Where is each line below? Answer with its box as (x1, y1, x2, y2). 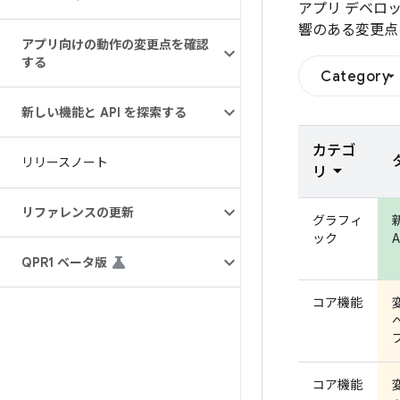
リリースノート (21, 154, 108, 171)
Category (321, 68, 390, 86)
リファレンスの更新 (21, 204, 134, 221)
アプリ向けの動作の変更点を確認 (21, 37, 209, 53)
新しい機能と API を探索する (21, 104, 187, 121)
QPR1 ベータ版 (21, 254, 107, 271)
